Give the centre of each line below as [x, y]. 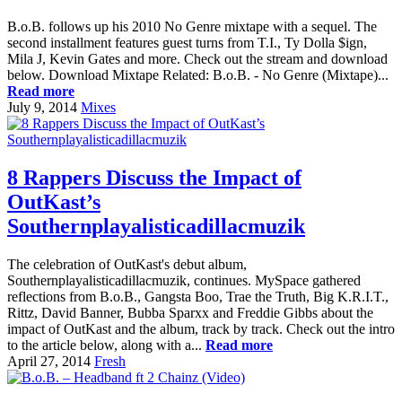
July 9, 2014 [42, 107]
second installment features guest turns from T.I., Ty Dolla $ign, [187, 43]
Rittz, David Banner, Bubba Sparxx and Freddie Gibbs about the [190, 312]
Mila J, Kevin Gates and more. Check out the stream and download [197, 59]
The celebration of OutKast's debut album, [127, 264]
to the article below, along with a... [106, 345]
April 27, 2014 [49, 361]
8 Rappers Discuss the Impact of [154, 177]
